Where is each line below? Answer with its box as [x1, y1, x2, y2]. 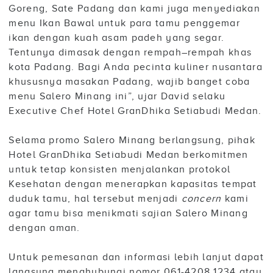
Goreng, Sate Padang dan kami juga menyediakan [9, 3, 260, 15]
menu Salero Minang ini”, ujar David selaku [9, 91, 226, 102]
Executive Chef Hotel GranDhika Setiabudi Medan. [9, 105, 262, 117]
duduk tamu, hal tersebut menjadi [9, 193, 182, 205]
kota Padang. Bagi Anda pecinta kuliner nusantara [9, 62, 263, 73]
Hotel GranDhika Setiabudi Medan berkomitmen [9, 149, 249, 161]
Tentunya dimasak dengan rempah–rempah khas [9, 47, 252, 58]
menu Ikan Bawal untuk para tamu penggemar [9, 18, 240, 29]
